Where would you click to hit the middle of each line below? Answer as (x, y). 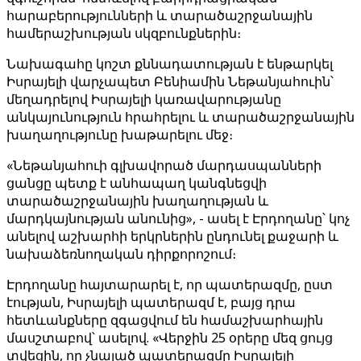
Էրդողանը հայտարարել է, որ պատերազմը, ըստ (170, 284)
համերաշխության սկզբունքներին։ (124, 33)
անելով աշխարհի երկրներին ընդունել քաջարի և (172, 236)
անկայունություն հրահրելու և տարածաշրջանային (180, 117)
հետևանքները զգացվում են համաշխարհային (165, 320)
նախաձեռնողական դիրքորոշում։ (121, 254)
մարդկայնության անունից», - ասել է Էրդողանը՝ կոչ (178, 218)
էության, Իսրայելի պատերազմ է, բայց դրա (151, 302)
